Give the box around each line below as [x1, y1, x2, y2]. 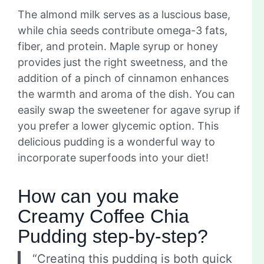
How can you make [18, 186, 179, 207]
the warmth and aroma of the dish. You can [18, 88, 235, 101]
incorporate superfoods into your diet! [18, 151, 209, 164]
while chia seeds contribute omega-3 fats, [18, 24, 227, 37]
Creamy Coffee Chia [18, 206, 189, 227]
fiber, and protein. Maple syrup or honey [18, 40, 218, 53]
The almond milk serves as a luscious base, [18, 8, 230, 21]
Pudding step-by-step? [18, 226, 208, 247]
